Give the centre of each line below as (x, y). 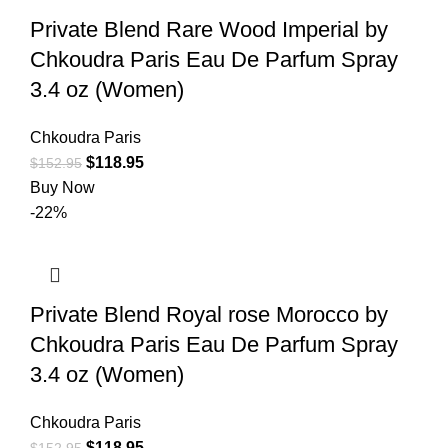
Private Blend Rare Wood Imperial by (209, 29)
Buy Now (62, 187)
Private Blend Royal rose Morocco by (209, 314)
